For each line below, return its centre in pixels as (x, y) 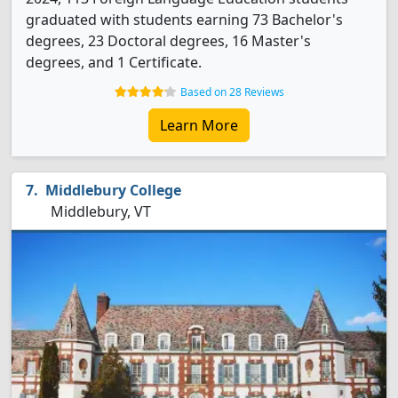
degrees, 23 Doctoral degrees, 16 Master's (168, 41)
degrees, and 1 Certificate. (114, 62)
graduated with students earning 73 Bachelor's (184, 20)
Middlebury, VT (99, 211)
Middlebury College (113, 190)
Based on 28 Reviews (232, 92)
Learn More (199, 125)
